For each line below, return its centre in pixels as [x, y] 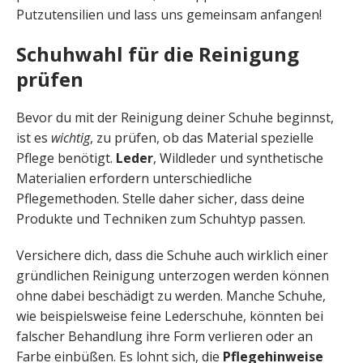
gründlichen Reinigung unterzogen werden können [173, 275]
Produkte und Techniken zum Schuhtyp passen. [161, 218]
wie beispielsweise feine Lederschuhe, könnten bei [170, 316]
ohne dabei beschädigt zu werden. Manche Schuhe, [171, 295]
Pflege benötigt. [66, 158]
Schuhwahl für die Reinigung [158, 53]
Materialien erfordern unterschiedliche [134, 178]
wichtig [70, 137]
